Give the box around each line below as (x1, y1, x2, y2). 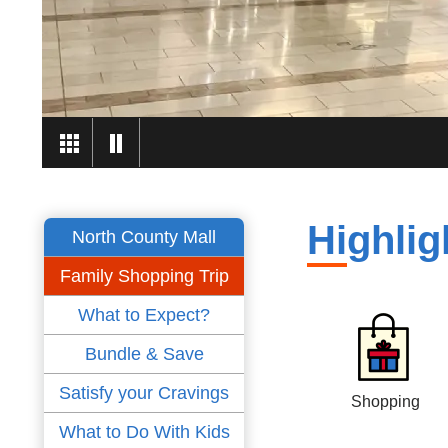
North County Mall (72, 227, 216, 248)
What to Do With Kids (58, 422, 230, 443)
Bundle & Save (84, 344, 204, 365)
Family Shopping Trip (59, 266, 229, 287)
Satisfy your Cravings (59, 383, 229, 404)
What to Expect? (78, 305, 210, 326)
